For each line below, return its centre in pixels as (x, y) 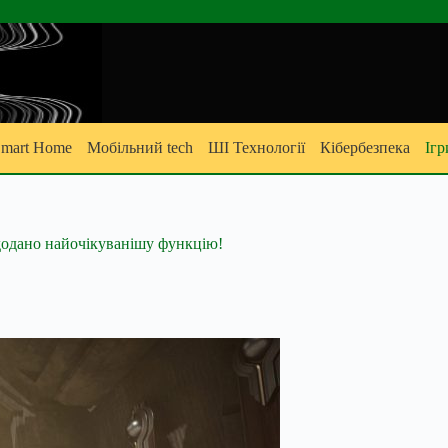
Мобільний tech (140, 147)
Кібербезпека (365, 147)
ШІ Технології (256, 147)
